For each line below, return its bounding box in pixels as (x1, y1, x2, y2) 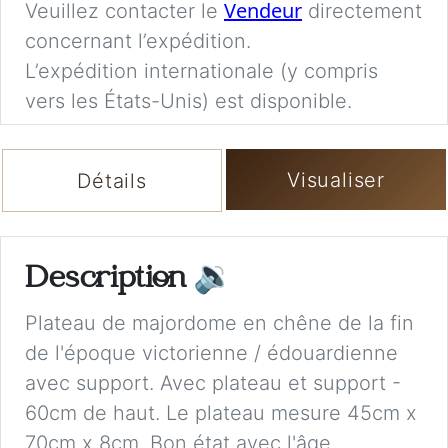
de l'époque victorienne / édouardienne (25, 340, 398, 365)
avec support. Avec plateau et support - (25, 370, 401, 395)
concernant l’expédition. (25, 29, 251, 54)
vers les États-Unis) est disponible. (25, 89, 352, 114)
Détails (77, 168, 147, 193)
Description (25, 263, 193, 297)
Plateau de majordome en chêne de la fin (25, 310, 414, 335)
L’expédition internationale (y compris (25, 59, 378, 84)
